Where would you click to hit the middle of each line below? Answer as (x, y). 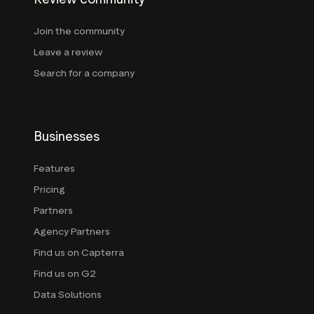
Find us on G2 (65, 273)
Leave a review (68, 52)
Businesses (67, 136)
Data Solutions (68, 294)
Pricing (49, 189)
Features (54, 168)
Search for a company (84, 73)
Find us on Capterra (79, 252)
